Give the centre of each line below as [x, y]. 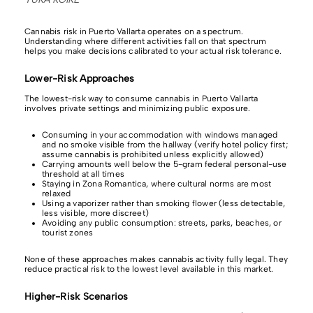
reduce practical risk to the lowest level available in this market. [149, 269]
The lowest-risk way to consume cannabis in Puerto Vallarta [141, 98]
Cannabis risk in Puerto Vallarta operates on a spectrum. [134, 31]
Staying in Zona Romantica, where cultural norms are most [157, 183]
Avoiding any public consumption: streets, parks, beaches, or [162, 223]
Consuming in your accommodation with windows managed [160, 134]
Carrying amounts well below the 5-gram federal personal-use [165, 164]
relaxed [57, 193]
